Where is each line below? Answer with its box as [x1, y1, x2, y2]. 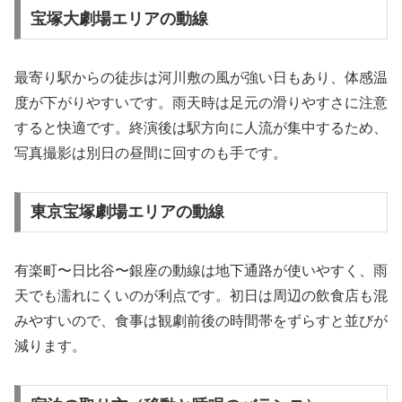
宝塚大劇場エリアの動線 [30, 9, 208, 28]
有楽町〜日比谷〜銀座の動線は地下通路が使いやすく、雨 [14, 263, 388, 279]
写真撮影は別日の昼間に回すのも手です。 [14, 144, 287, 161]
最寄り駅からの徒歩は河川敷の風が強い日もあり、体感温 [14, 69, 388, 85]
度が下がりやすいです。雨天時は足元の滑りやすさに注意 [14, 94, 388, 110]
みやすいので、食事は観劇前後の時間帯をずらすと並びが [14, 313, 388, 329]
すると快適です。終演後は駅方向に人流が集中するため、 [14, 119, 388, 135]
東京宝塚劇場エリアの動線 [30, 203, 224, 222]
